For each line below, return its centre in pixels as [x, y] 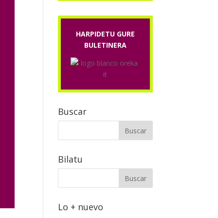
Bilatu [71, 159]
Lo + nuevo [81, 207]
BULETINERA [105, 45]
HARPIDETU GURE [105, 34]
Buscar [73, 111]
